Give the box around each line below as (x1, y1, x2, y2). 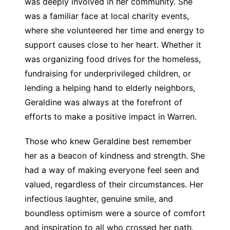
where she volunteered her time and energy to (24, 25, 204, 35)
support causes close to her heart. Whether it (24, 40, 201, 50)
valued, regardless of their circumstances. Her (24, 179, 203, 189)
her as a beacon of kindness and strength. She (24, 150, 205, 161)
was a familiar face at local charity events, (24, 11, 189, 21)
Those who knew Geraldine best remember (24, 136, 191, 146)
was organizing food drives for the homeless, (24, 54, 201, 64)
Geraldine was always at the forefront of (24, 97, 182, 107)
